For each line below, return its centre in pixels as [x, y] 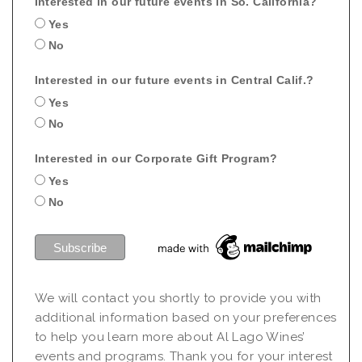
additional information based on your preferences [185, 318]
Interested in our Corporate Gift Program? [156, 158]
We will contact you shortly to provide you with [178, 299]
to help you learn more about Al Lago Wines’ [170, 337]
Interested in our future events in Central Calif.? [174, 80]
